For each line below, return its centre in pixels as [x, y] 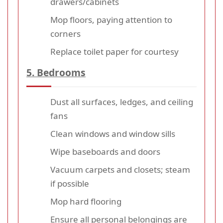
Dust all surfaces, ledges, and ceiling [122, 102]
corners [65, 34]
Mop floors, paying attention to [111, 20]
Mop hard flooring [86, 202]
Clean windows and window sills [113, 134]
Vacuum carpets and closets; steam [120, 170]
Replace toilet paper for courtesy [114, 52]
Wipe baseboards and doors [105, 152]
